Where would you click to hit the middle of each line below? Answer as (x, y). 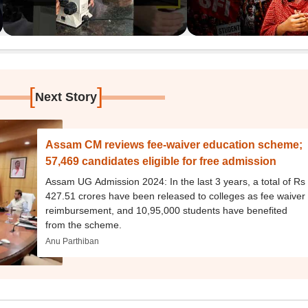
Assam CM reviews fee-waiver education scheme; (174, 144)
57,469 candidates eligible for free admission (161, 161)
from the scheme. (84, 224)
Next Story (66, 97)
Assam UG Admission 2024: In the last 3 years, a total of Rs (176, 181)
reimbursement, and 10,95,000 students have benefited (167, 210)
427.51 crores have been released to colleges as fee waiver (176, 196)
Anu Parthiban (73, 241)
